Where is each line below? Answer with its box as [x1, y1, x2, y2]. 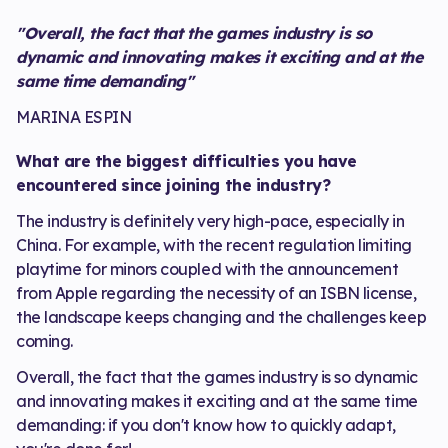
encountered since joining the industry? [16, 174, 331, 195]
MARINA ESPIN [16, 106, 132, 127]
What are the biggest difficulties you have [16, 150, 357, 171]
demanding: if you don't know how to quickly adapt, [16, 414, 396, 435]
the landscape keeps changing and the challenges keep [16, 306, 427, 327]
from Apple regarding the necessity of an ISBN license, [16, 282, 417, 303]
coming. [16, 330, 73, 351]
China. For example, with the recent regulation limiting [16, 234, 412, 255]
